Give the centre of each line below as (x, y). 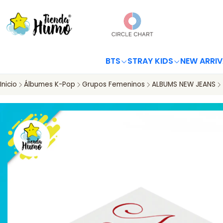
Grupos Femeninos (113, 84)
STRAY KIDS (150, 61)
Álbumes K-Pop (50, 84)
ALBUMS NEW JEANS (184, 84)
